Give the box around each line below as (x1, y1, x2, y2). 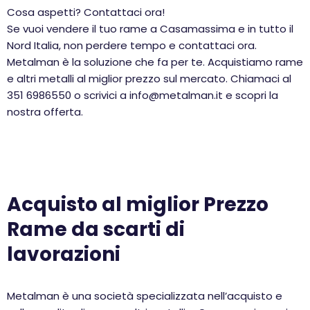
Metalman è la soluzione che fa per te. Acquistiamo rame (7, 55, 303, 69)
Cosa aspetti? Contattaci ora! (7, 5, 165, 19)
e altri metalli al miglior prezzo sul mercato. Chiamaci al (7, 71, 291, 86)
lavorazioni (7, 241, 125, 268)
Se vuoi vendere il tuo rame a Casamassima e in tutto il (7, 21, 293, 36)
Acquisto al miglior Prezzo (7, 191, 268, 218)
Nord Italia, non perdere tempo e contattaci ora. (7, 38, 257, 53)
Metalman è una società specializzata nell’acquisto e (7, 289, 282, 303)
